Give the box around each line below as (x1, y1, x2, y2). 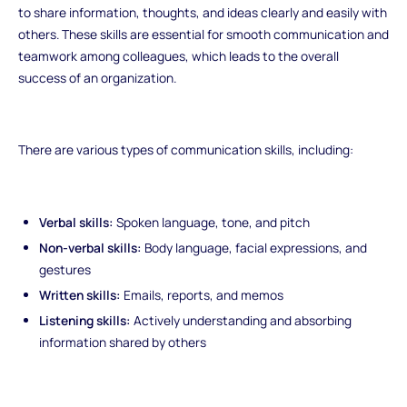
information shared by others (39, 333, 207, 351)
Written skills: (39, 285, 122, 303)
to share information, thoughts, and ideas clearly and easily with (17, 3, 387, 21)
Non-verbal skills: (39, 238, 143, 256)
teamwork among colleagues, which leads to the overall (17, 46, 339, 65)
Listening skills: (39, 311, 132, 329)
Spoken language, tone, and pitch (116, 213, 311, 231)
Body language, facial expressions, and (142, 238, 368, 256)
